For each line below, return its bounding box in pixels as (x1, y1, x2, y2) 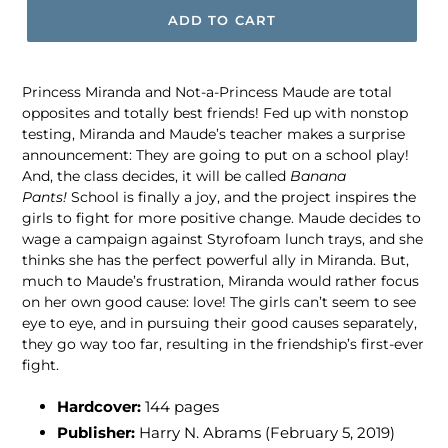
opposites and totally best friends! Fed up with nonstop (22, 104, 408, 123)
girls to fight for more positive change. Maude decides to (22, 209, 421, 228)
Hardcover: (57, 396, 141, 416)
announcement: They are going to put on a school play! (22, 146, 409, 165)
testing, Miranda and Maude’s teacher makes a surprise (22, 125, 405, 144)
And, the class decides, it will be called (22, 167, 290, 186)
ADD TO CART (168, 12, 276, 29)
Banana (290, 167, 346, 186)
